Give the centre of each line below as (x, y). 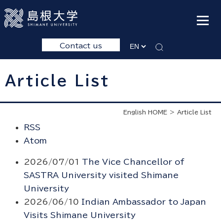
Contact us (81, 45)
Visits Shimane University (79, 215)
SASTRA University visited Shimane (101, 175)
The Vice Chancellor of (133, 162)
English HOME (146, 112)
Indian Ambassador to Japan (144, 202)
